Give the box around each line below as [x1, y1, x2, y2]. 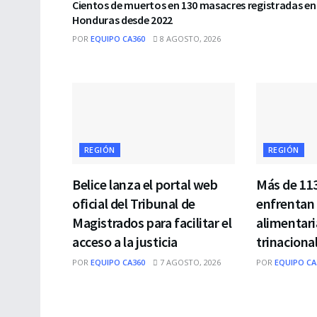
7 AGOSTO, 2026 [158, 256, 221, 267]
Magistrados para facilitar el [72, 213, 232, 231]
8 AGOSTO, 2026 [158, 33, 221, 44]
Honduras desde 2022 [72, 12, 173, 27]
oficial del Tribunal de [72, 194, 195, 212]
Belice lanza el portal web [72, 175, 218, 193]
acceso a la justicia [72, 232, 178, 250]
